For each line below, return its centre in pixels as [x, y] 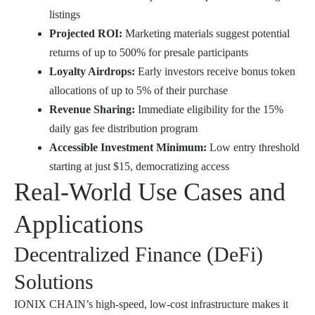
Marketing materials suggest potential [206, 34]
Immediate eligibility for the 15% [209, 110]
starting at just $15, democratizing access [139, 167]
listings [65, 15]
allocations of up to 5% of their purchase [139, 91]
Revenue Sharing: [92, 110]
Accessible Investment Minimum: [128, 148]
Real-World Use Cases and [150, 192]
